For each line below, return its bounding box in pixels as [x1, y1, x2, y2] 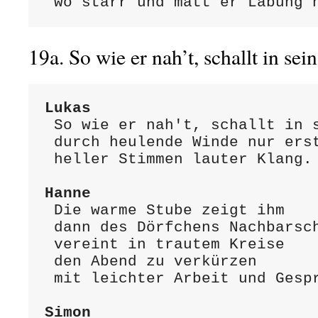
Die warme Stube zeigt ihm [44, 202, 54, 219]
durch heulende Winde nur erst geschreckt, [44, 133, 54, 150]
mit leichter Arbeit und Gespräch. [44, 270, 54, 287]
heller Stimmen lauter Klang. [44, 150, 54, 168]
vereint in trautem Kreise [44, 236, 54, 253]
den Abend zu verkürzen [44, 253, 54, 270]
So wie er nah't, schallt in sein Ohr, [44, 116, 54, 133]
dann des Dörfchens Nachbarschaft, [44, 219, 54, 236]
